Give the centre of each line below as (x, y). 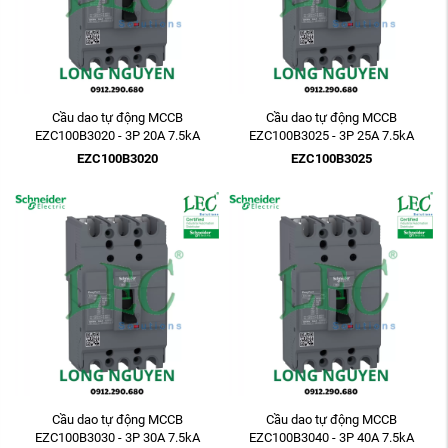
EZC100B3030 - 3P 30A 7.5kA (117, 438)
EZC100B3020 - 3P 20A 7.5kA (117, 135)
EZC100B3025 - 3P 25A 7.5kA (331, 135)
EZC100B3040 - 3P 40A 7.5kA (331, 438)
